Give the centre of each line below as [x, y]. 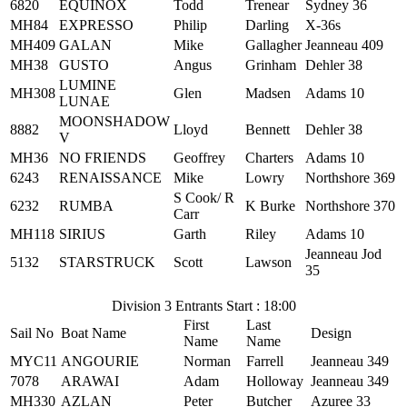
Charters [269, 158]
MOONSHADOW [114, 121]
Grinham [271, 65]
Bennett [268, 129]
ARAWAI [90, 381]
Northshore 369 [350, 178]
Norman [207, 361]
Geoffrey [199, 158]
